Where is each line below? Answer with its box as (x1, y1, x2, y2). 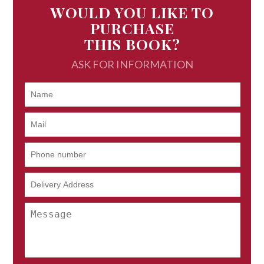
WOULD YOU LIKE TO (50, 2, 214, 22)
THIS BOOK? (84, 34, 180, 54)
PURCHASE (90, 18, 174, 38)
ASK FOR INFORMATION (71, 58, 193, 71)
